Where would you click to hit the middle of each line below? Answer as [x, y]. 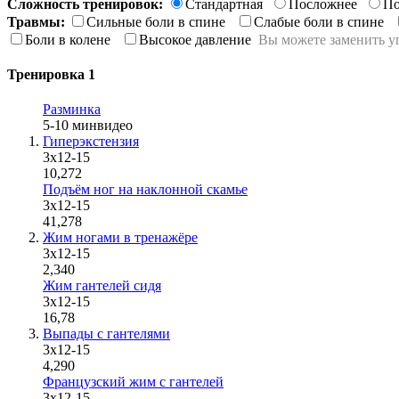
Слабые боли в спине [324, 21]
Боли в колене [73, 39]
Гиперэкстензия [91, 142]
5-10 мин [70, 126]
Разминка [72, 110]
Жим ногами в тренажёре [120, 238]
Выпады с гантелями [106, 334]
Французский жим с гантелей [133, 382]
